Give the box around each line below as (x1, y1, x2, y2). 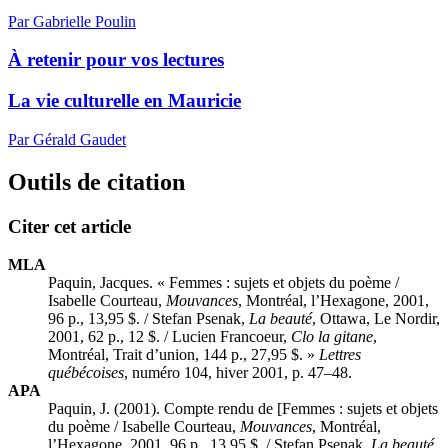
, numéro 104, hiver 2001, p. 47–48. (124, 364, 352, 382)
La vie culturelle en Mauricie (8, 90, 241, 112)
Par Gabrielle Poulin (8, 12, 136, 30)
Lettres (319, 346, 361, 364)
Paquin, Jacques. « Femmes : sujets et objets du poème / (48, 274, 399, 292)
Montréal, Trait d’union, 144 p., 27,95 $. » (48, 346, 319, 364)
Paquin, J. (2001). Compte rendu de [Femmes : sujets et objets (48, 400, 438, 418)
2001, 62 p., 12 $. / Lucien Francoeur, (48, 328, 291, 346)
